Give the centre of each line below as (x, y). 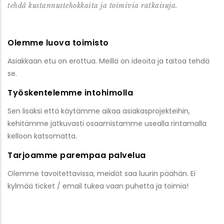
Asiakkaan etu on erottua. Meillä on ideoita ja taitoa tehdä (108, 61)
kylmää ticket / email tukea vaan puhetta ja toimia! (98, 186)
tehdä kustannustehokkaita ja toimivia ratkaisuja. (93, 6)
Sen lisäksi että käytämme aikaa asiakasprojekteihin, (99, 111)
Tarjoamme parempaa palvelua (77, 155)
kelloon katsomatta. (42, 136)
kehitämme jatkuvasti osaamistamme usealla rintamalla (107, 124)
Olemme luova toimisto (58, 42)
